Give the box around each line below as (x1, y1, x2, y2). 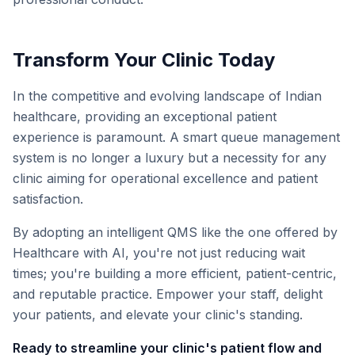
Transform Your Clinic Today (13, 48, 275, 71)
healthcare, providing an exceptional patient (13, 109, 277, 124)
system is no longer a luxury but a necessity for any (13, 150, 326, 166)
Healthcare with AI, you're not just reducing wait (13, 245, 305, 261)
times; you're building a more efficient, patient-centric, (13, 265, 337, 281)
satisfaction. (13, 191, 83, 207)
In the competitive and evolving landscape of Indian (13, 88, 322, 104)
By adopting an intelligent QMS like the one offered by (13, 224, 338, 240)
